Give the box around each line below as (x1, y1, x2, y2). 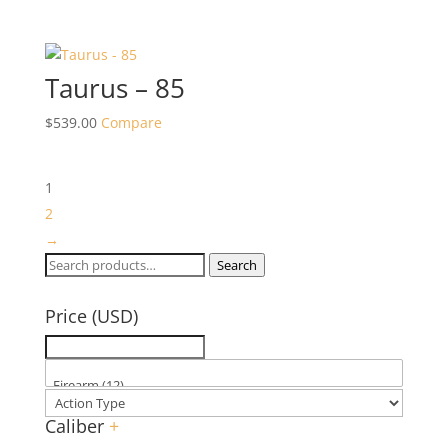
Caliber (44, 413, 109, 438)
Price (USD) (44, 303, 138, 328)
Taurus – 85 (44, 69, 185, 106)
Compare (100, 112, 162, 132)
